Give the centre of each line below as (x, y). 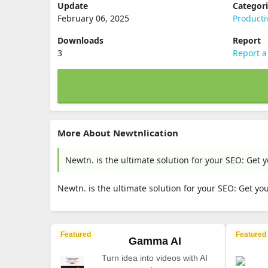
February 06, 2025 (93, 18)
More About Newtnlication (118, 133)
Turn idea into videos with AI (155, 258)
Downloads (80, 40)
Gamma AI (155, 241)
